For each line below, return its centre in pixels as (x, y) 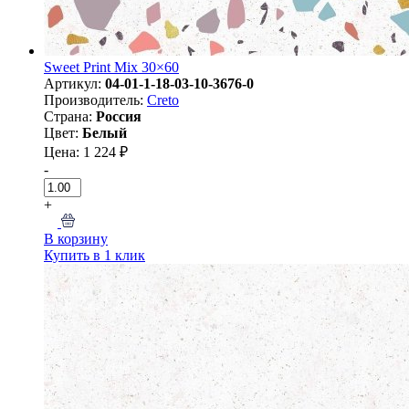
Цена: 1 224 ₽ (86, 152)
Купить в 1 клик (94, 255)
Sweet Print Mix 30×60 (111, 67)
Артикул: (74, 83)
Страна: (70, 116)
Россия (119, 116)
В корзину (76, 238)
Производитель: (95, 100)
